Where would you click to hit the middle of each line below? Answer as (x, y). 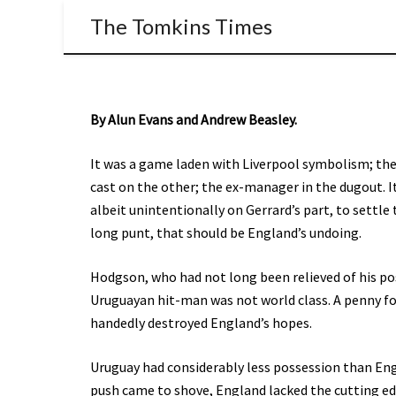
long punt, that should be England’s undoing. (226, 232)
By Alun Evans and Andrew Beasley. (194, 119)
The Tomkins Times (181, 26)
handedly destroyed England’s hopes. (201, 323)
